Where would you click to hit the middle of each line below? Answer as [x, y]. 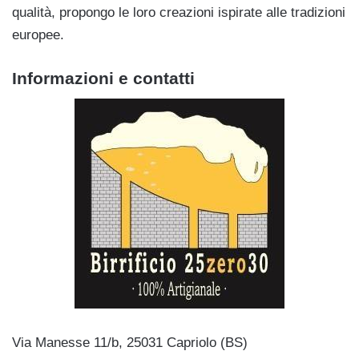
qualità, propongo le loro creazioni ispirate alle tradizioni [179, 12]
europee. [38, 35]
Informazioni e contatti [103, 78]
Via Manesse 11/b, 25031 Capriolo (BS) [130, 343]
